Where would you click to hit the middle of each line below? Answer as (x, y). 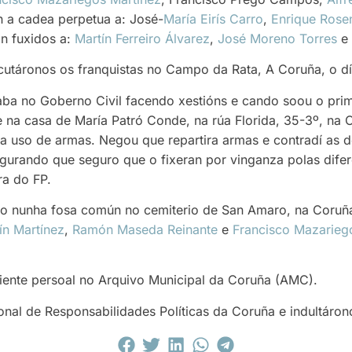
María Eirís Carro (213, 18)
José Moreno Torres (277, 38)
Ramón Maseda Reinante (145, 229)
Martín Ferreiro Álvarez (142, 38)
